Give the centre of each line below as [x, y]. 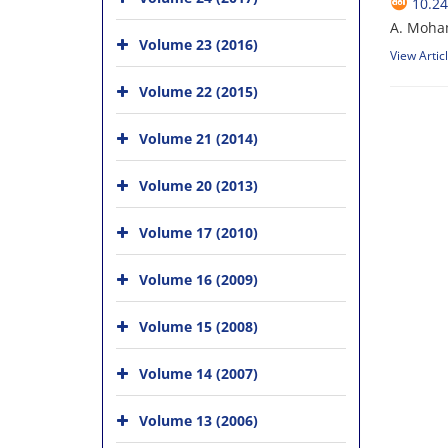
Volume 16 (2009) [198, 279]
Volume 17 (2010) [198, 232]
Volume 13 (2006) [198, 420]
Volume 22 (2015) [198, 91]
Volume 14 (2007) [198, 373]
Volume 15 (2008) [198, 326]
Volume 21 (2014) [198, 138]
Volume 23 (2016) [198, 44]
